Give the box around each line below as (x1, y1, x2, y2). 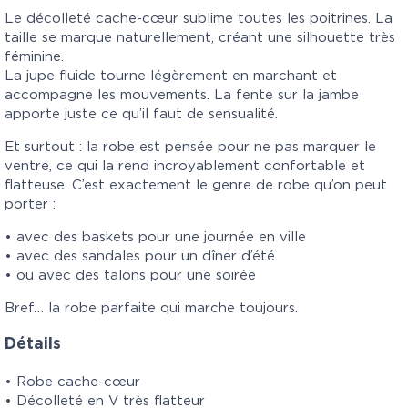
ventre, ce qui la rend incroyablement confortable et (5, 158, 365, 173)
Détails (5, 336, 61, 353)
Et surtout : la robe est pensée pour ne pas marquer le (5, 139, 376, 154)
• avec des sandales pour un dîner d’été (5, 249, 275, 263)
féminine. (5, 49, 64, 64)
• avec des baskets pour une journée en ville (5, 229, 306, 244)
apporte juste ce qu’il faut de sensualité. (5, 107, 278, 121)
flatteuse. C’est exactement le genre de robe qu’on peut (5, 178, 387, 192)
